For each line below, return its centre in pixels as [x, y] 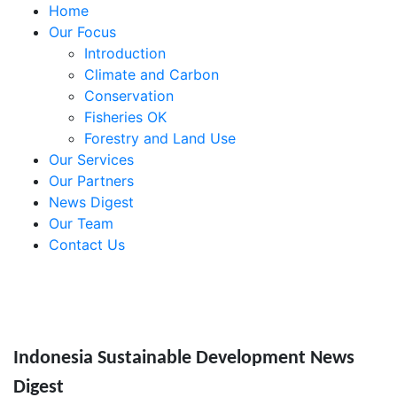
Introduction [125, 53]
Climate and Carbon [152, 74]
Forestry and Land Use [160, 138]
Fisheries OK [125, 117]
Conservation [129, 96]
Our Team [81, 223]
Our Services [91, 160]
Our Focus [82, 32]
